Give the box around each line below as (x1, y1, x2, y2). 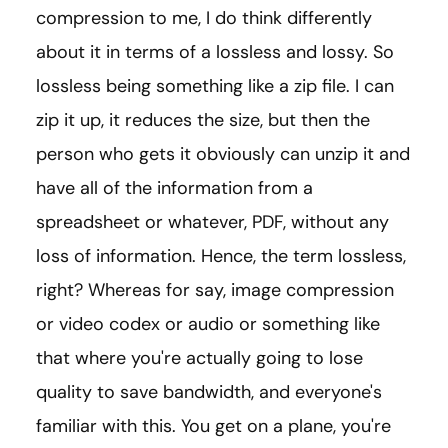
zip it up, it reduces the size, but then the (36, 108, 370, 133)
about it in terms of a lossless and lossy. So (36, 40, 394, 65)
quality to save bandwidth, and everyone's (36, 380, 382, 405)
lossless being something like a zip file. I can (36, 74, 394, 99)
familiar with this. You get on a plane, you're (36, 414, 391, 439)
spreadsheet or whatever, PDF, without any (36, 210, 389, 235)
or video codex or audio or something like (36, 312, 380, 337)
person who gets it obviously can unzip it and (36, 142, 410, 167)
